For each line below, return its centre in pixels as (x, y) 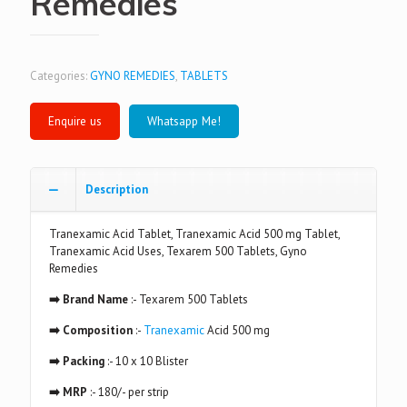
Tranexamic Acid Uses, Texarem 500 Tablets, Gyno (178, 251)
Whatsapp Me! (184, 121)
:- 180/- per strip (128, 392)
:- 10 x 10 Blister (148, 361)
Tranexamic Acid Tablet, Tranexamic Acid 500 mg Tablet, (194, 234)
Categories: (60, 76)
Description (117, 189)
